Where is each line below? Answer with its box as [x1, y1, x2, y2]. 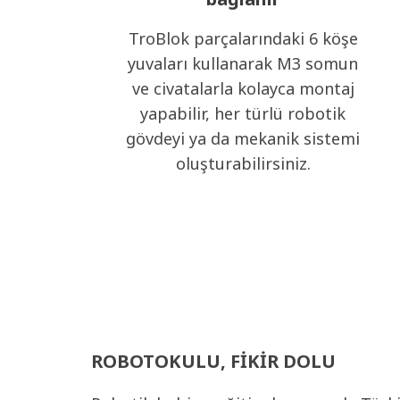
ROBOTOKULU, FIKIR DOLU [91, 349, 336, 373]
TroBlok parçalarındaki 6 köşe [128, 28, 358, 49]
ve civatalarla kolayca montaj [131, 78, 354, 99]
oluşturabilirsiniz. [175, 153, 311, 174]
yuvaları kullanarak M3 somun [128, 53, 358, 74]
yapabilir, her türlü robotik [140, 103, 346, 124]
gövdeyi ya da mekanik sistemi [126, 128, 360, 149]
